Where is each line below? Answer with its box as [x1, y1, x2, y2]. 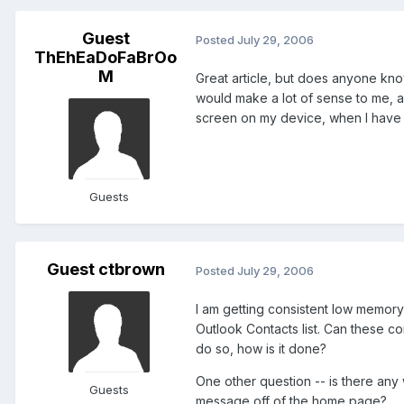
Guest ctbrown [46, 260, 165, 280]
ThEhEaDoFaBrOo [34, 48, 177, 68]
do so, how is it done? [196, 341, 326, 357]
